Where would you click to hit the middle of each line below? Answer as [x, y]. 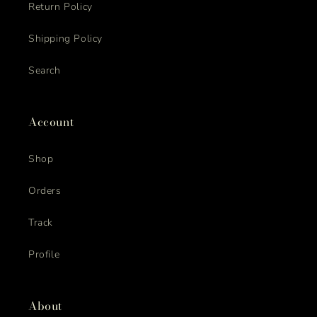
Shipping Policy [65, 39]
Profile [44, 254]
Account [51, 122]
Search [45, 70]
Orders [45, 191]
